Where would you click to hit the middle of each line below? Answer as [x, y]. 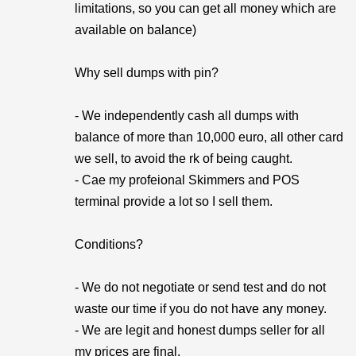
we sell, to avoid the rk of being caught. [184, 159]
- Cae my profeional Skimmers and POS [187, 180]
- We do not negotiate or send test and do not [200, 287]
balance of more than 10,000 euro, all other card [209, 137]
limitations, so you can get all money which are [205, 8]
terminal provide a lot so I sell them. [174, 201]
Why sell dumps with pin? [147, 73]
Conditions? [109, 244]
